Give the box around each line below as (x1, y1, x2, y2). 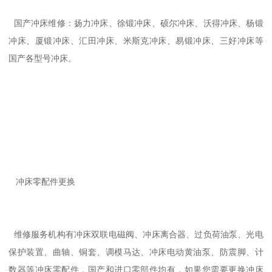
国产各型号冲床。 (8, 53, 80, 64)
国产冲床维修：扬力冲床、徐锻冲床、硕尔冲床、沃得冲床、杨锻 (8, 18, 263, 29)
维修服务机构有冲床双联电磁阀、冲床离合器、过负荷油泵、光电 (8, 229, 263, 240)
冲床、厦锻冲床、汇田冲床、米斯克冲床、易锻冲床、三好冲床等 (8, 36, 263, 46)
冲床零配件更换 (8, 177, 78, 187)
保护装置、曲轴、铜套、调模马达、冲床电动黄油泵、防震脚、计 (8, 247, 263, 257)
